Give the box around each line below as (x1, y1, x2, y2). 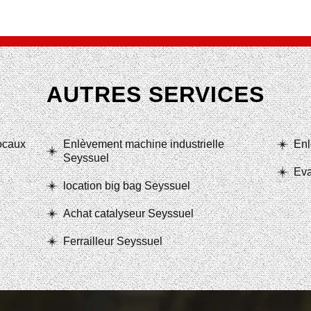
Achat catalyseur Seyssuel (63, 208, 194, 219)
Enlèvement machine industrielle (63, 138, 224, 150)
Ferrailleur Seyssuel (63, 235, 162, 247)
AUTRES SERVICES (47, 82, 264, 107)
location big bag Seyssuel (63, 180, 190, 192)
